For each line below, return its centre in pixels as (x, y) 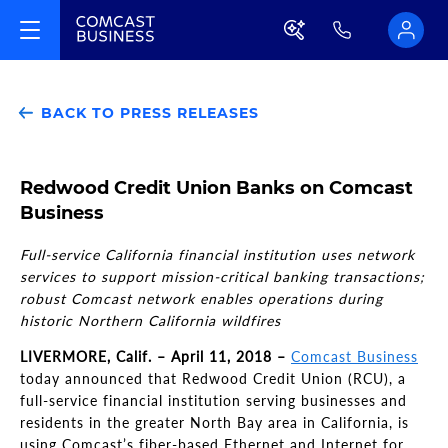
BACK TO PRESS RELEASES (147, 113)
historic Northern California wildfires (150, 320)
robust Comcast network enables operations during (201, 298)
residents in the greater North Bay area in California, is (214, 422)
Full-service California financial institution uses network (217, 254)
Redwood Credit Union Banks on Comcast (216, 188)
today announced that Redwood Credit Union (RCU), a (213, 378)
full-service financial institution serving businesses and (213, 400)
